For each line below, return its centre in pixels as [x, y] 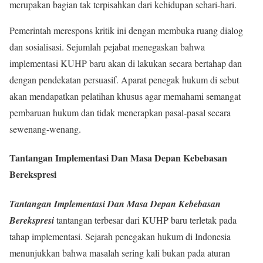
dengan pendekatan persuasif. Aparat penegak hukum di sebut [124, 79]
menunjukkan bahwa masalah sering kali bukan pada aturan [120, 252]
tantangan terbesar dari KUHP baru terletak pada [146, 220]
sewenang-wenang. [45, 129]
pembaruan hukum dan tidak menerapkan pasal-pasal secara [120, 112]
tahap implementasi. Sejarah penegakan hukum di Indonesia [120, 236]
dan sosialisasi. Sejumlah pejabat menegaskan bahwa [107, 46]
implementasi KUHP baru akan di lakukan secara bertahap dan [126, 63]
